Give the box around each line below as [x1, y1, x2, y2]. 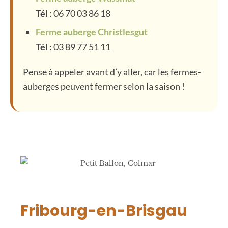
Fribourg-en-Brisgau [20, 200, 187, 222]
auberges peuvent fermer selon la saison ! [23, 80, 185, 92]
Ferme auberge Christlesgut [36, 25, 148, 37]
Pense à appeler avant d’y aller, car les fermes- [23, 66, 201, 77]
